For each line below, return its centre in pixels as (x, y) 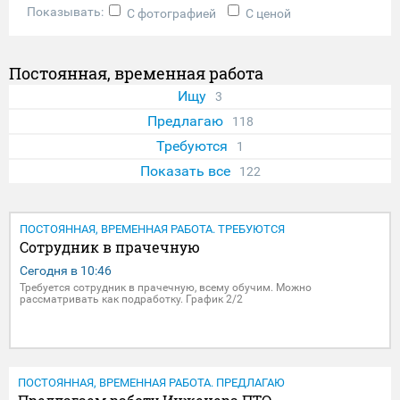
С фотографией (171, 13)
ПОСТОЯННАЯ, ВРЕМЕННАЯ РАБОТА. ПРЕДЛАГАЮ (151, 382)
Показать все (185, 171)
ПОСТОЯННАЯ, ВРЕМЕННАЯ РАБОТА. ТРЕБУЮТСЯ (152, 229)
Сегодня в (50, 270)
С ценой (268, 13)
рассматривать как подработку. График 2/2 (131, 299)
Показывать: (68, 12)
